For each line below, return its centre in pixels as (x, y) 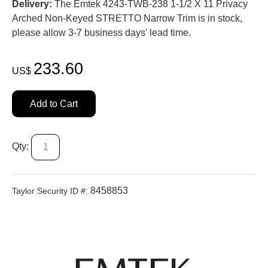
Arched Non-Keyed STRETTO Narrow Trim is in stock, (127, 18)
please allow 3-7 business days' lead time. (101, 32)
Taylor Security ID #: (50, 191)
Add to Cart (54, 103)
